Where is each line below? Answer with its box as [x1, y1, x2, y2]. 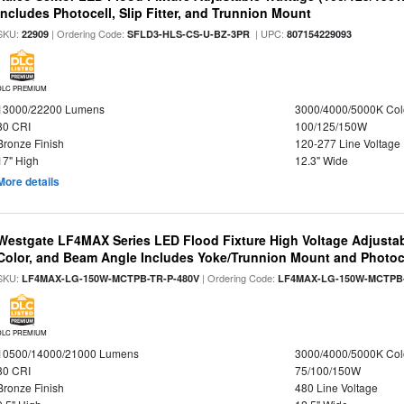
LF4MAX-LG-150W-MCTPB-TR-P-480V [22, 271, 200, 285]
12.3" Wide [294, 152, 348, 168]
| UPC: [250, 26, 288, 41]
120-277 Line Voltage [294, 135, 400, 151]
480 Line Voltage [294, 380, 378, 395]
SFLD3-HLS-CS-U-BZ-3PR [127, 27, 251, 41]
